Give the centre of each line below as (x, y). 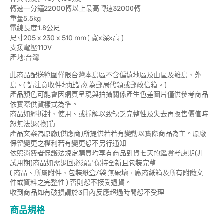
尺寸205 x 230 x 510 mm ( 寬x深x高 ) (67, 38)
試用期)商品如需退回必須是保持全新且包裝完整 (83, 163)
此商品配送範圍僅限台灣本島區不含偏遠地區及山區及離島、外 (106, 75)
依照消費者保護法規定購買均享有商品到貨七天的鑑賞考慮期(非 (107, 153)
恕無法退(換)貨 (33, 124)
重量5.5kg (26, 19)
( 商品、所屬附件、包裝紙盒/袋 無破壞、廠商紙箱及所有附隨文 (107, 173)
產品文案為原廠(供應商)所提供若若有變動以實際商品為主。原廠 (108, 134)
